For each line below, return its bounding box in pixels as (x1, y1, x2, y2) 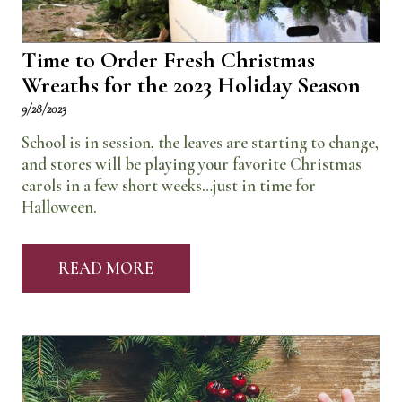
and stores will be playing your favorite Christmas (22, 153, 362, 174)
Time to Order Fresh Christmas (22, 46, 315, 74)
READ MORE (58, 258, 153, 278)
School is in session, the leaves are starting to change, (22, 132, 379, 153)
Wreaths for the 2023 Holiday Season (22, 71, 361, 100)
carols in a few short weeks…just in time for (22, 175, 316, 196)
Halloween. (22, 197, 97, 217)
